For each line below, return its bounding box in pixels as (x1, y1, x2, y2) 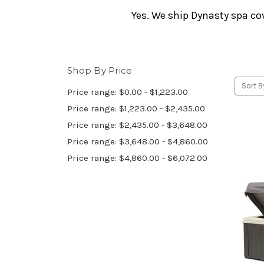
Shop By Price (67, 65, 133, 77)
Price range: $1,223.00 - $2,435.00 (67, 103, 205, 114)
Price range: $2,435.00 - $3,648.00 (67, 120, 207, 131)
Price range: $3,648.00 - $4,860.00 (67, 136, 208, 147)
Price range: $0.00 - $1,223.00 (67, 87, 188, 98)
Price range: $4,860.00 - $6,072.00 (67, 153, 207, 164)
